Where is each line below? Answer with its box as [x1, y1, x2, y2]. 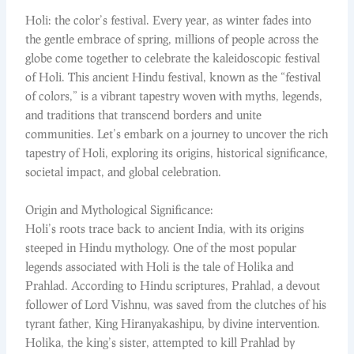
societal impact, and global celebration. [25, 164, 222, 179]
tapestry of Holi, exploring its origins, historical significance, [25, 145, 329, 160]
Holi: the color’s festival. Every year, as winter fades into [25, 13, 312, 28]
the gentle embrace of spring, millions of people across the [25, 32, 319, 47]
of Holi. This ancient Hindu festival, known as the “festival [25, 70, 322, 85]
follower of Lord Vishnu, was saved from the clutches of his [25, 296, 327, 311]
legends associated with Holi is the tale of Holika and [25, 258, 295, 273]
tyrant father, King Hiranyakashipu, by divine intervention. [25, 315, 321, 330]
